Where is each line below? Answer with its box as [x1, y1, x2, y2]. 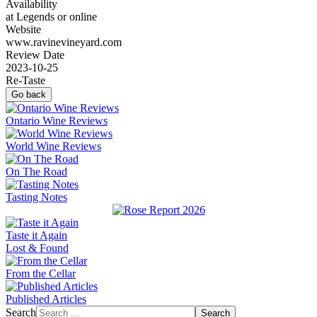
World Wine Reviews [6, 140, 101, 153]
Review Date [6, 49, 64, 62]
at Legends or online [6, 11, 97, 23]
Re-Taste [6, 74, 45, 87]
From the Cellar [6, 267, 76, 280]
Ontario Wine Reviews [6, 115, 108, 127]
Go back [11, 89, 46, 100]
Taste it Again [6, 229, 67, 242]
